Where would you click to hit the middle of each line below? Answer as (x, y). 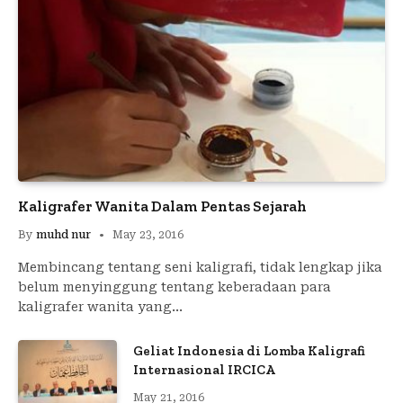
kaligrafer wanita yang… (100, 306)
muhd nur (63, 234)
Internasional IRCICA (204, 369)
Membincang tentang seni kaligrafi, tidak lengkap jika (200, 267)
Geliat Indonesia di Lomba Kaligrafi (249, 350)
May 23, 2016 (148, 234)
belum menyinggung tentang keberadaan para (175, 287)
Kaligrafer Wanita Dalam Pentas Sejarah (162, 206)
